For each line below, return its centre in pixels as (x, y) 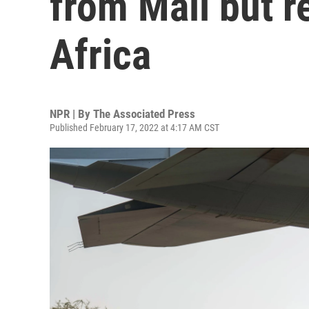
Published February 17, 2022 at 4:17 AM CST (134, 128)
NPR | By (71, 114)
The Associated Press (144, 114)
